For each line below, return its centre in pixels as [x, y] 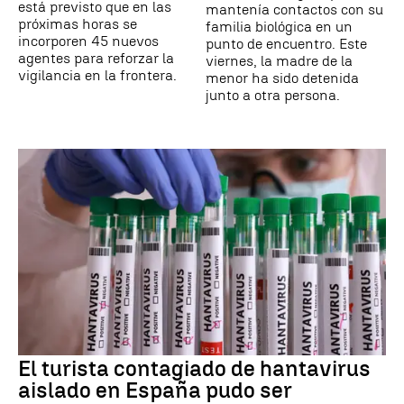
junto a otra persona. [273, 95]
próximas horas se [78, 23]
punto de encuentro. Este [286, 43]
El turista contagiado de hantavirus [194, 369]
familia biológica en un [279, 26]
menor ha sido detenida [282, 78]
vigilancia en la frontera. [97, 75]
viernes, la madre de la [279, 60]
